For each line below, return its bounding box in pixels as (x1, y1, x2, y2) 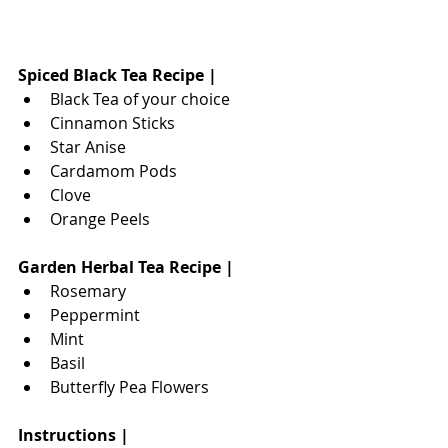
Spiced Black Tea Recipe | (18, 63, 217, 86)
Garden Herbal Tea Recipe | (18, 255, 234, 278)
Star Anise (50, 135, 126, 158)
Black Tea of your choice (50, 87, 230, 110)
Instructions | (18, 423, 129, 446)
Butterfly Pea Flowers (50, 375, 209, 398)
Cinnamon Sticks (50, 111, 175, 134)
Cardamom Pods (50, 159, 177, 182)
